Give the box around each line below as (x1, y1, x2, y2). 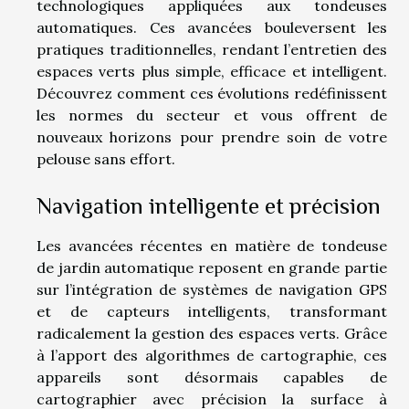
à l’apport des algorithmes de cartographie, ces (37, 345, 387, 364)
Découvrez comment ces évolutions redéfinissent (37, 83, 387, 102)
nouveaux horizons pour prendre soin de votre (37, 127, 387, 146)
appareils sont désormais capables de (37, 367, 387, 386)
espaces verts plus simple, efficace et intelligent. (37, 61, 387, 80)
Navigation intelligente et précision (37, 192, 381, 219)
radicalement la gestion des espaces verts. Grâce (37, 323, 387, 342)
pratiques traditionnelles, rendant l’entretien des (37, 39, 387, 58)
